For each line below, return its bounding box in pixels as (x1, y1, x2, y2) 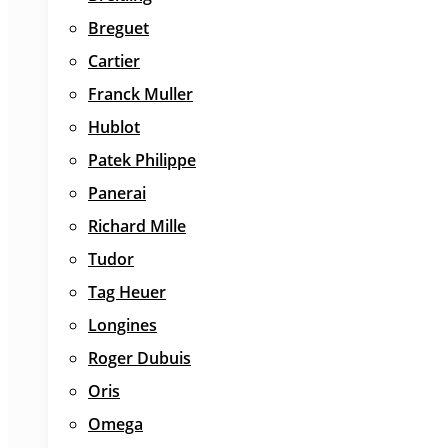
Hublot (88, 116, 140, 138)
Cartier (88, 50, 140, 72)
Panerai (88, 182, 146, 204)
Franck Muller (88, 83, 193, 105)
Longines (88, 314, 157, 336)
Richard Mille (88, 215, 186, 237)
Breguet (88, 17, 149, 39)
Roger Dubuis (88, 347, 191, 369)
